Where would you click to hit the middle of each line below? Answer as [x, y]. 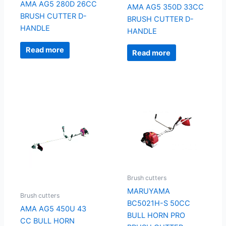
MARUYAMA [148, 191]
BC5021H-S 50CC [158, 204]
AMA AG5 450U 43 [53, 209]
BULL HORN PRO [156, 216]
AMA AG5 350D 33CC [165, 7]
